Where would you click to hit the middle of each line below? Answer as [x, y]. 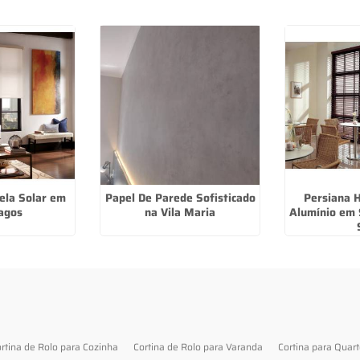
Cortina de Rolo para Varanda [198, 346]
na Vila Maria [180, 212]
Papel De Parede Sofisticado [180, 197]
